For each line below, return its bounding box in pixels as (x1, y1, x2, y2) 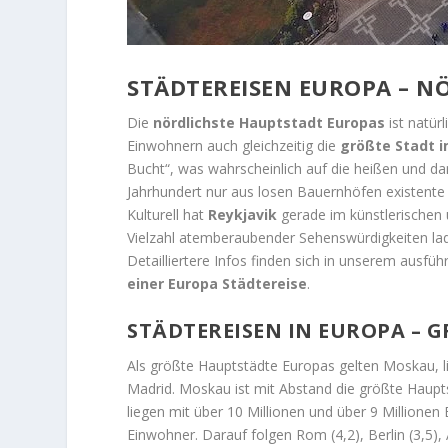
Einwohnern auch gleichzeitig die (127, 136, 341, 156)
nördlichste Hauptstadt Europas (153, 113, 386, 133)
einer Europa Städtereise (127, 274, 308, 294)
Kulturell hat (127, 205, 209, 225)
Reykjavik (208, 205, 278, 225)
